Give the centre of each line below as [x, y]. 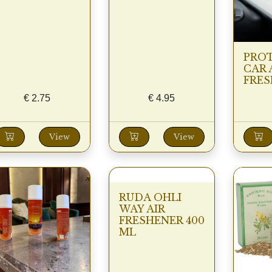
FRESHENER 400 [161, 220]
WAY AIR [141, 209]
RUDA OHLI [150, 197]
